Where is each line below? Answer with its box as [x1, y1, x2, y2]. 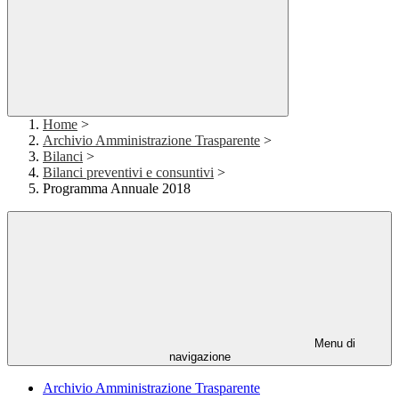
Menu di [311, 337, 355, 351]
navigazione [168, 350, 231, 364]
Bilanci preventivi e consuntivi [43, 165, 214, 181]
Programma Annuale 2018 [43, 181, 191, 197]
